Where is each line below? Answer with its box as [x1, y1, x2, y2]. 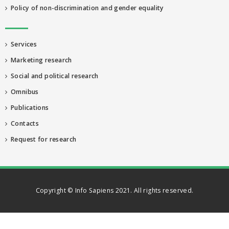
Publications [7, 103, 49, 112]
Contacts [7, 119, 39, 128]
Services [7, 40, 37, 49]
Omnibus [7, 87, 39, 96]
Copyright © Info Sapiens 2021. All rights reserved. [35, 186, 194, 195]
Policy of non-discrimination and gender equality [7, 4, 164, 12]
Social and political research [7, 72, 99, 80]
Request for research [7, 135, 77, 144]
